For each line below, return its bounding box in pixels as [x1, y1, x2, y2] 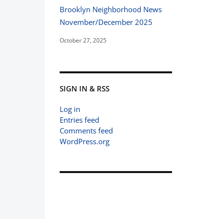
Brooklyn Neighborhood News [60, 4, 162, 14]
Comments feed [60, 126, 113, 135]
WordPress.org [60, 136, 109, 146]
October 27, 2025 [60, 36, 107, 44]
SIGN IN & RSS [60, 84, 109, 93]
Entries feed [60, 115, 99, 125]
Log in [60, 104, 80, 114]
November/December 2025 [60, 17, 153, 27]
